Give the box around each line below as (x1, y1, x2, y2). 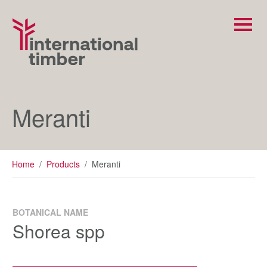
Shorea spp (13, 218, 105, 244)
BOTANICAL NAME (13, 206, 88, 219)
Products (46, 158, 80, 170)
